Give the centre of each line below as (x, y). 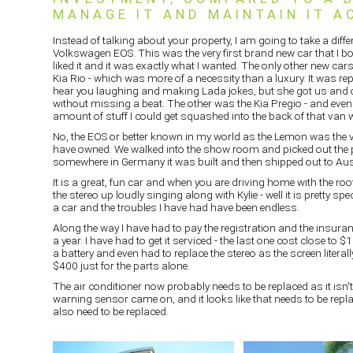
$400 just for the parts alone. (122, 265)
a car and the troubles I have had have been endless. (176, 207)
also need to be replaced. (111, 311)
